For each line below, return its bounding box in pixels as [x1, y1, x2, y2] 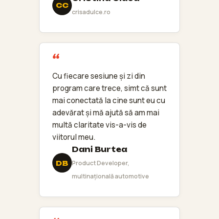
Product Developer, [72, 158, 130, 167]
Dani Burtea [72, 145, 127, 154]
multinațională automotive [72, 172, 149, 180]
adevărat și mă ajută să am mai [52, 107, 159, 118]
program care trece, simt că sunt [52, 83, 167, 93]
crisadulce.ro [72, 7, 110, 16]
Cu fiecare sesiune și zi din [52, 70, 145, 81]
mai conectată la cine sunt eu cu [52, 95, 165, 106]
